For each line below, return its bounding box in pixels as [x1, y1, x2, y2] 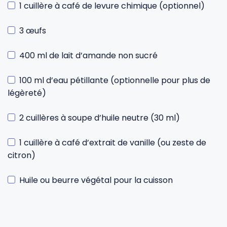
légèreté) [8, 87, 46, 99]
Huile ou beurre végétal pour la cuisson [19, 174, 173, 186]
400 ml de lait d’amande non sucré [19, 50, 158, 61]
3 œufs [19, 25, 46, 36]
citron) [8, 149, 35, 161]
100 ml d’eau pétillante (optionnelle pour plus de [19, 74, 210, 86]
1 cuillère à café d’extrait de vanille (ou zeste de [19, 137, 206, 148]
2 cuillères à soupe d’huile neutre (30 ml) [19, 112, 180, 124]
